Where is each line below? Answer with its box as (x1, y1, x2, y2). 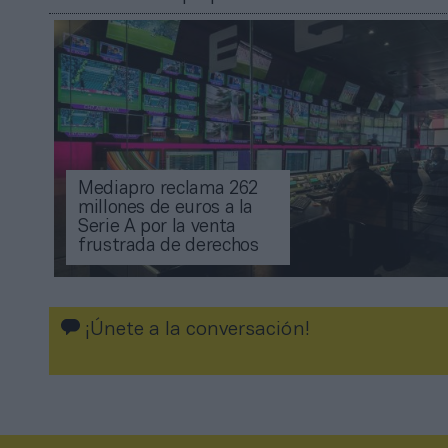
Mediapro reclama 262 (78, 181, 258, 199)
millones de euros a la (78, 200, 254, 218)
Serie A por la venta (78, 219, 236, 237)
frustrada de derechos (78, 238, 259, 256)
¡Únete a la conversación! (80, 321, 310, 340)
